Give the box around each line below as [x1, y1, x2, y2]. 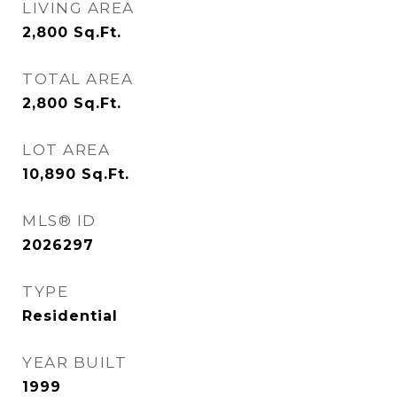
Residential [22, 307, 118, 324]
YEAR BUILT [22, 354, 127, 371]
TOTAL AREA [22, 70, 133, 88]
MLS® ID [22, 212, 97, 230]
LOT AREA [22, 141, 110, 159]
